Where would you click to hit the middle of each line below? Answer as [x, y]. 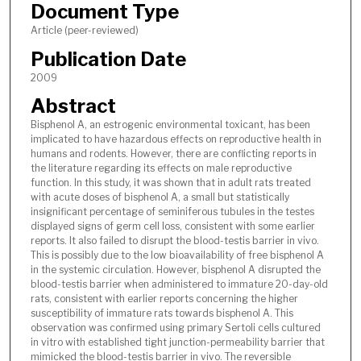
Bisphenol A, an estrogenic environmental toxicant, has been [170, 124]
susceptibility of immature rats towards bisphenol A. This [162, 313]
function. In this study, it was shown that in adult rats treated [170, 182]
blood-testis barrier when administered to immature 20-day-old [179, 284]
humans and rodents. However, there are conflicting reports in [173, 153]
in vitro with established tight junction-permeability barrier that [177, 342]
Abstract [73, 106]
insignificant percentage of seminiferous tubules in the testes [172, 211]
